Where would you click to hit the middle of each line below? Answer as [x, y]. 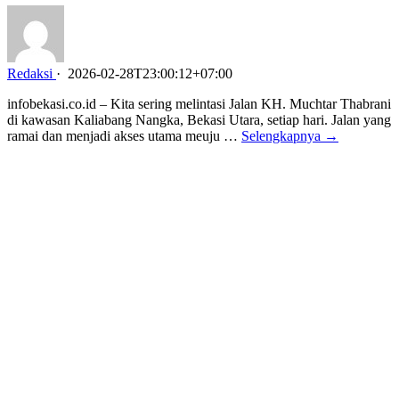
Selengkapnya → [290, 135]
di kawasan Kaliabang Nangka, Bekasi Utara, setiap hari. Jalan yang [199, 119]
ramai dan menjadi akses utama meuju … [124, 135]
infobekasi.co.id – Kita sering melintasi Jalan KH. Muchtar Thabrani [199, 103]
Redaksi [30, 73]
